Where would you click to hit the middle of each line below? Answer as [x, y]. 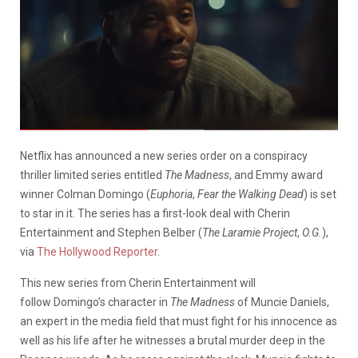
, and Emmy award [276, 175]
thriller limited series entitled [92, 175]
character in [139, 302]
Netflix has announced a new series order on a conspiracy [164, 155]
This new [43, 282]
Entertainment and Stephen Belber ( [111, 232]
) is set [320, 194]
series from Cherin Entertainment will [162, 282]
